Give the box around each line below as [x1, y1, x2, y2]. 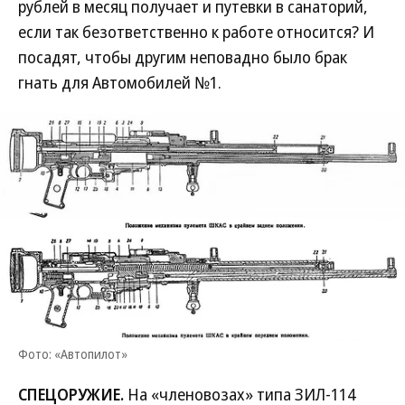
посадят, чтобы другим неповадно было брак [18, 46, 347, 68]
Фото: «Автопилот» [18, 345, 127, 363]
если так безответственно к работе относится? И [18, 21, 374, 42]
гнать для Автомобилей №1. [18, 71, 221, 93]
